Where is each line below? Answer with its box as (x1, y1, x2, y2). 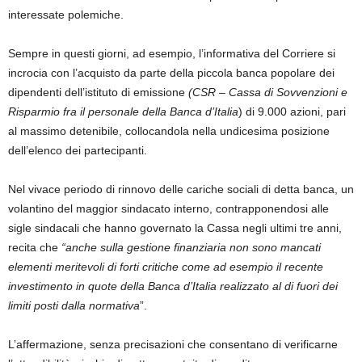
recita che (8, 241, 61, 255)
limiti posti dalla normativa (8, 299, 140, 313)
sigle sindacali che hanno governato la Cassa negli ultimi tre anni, (8, 221, 342, 235)
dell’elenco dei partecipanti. (8, 144, 147, 158)
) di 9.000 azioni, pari (238, 105, 346, 119)
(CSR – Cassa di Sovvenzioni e (188, 86, 347, 99)
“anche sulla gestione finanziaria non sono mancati (61, 241, 321, 255)
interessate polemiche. (8, 8, 124, 22)
